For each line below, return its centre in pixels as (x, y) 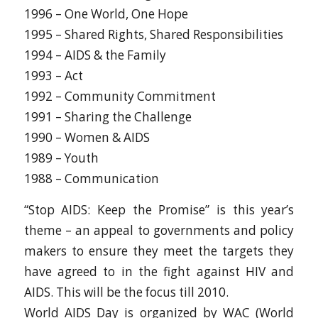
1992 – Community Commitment (120, 97)
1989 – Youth (61, 158)
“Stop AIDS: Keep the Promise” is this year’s (159, 209)
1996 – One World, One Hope (106, 14)
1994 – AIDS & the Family (95, 55)
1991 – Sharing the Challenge (108, 117)
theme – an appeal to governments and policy (159, 230)
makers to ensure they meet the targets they (159, 251)
